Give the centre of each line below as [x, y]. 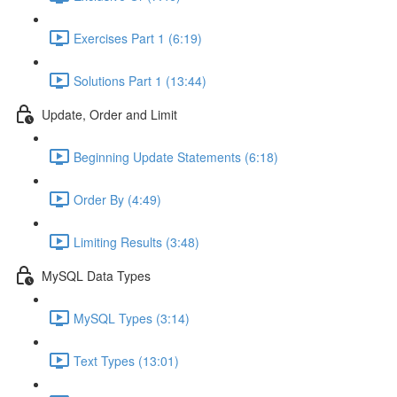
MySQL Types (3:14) [132, 318]
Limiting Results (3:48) [136, 241]
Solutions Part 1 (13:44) [140, 80]
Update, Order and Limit [109, 114]
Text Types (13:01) [126, 360]
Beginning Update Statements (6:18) [176, 156]
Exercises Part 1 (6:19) [138, 38]
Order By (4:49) [117, 199]
